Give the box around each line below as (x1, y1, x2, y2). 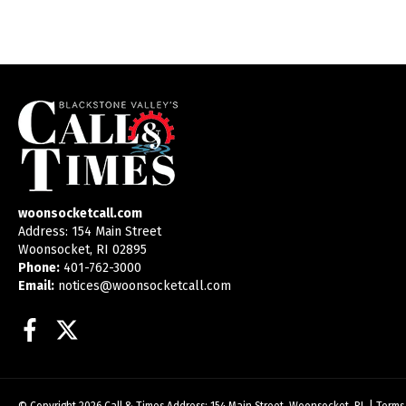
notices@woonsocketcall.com (58, 278, 231, 295)
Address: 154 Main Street (18, 224, 161, 240)
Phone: (18, 260, 60, 276)
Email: (18, 278, 54, 295)
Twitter (78, 316, 157, 345)
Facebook (35, 316, 140, 345)
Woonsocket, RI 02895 (18, 242, 147, 258)
